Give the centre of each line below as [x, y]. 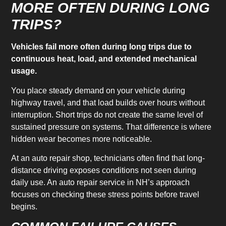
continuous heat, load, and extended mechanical [104, 59]
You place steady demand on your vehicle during [98, 90]
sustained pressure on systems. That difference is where [111, 127]
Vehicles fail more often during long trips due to [102, 47]
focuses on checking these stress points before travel [105, 194]
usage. [24, 71]
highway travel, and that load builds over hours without [108, 102]
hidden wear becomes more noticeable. [82, 139]
